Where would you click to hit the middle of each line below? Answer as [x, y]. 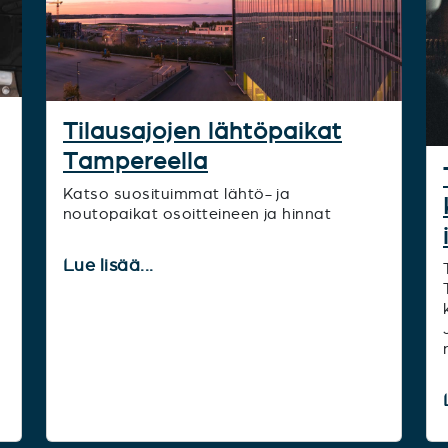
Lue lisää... [111, 265]
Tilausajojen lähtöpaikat [202, 131]
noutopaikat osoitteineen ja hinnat [197, 213]
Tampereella [135, 161]
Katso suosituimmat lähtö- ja [177, 193]
